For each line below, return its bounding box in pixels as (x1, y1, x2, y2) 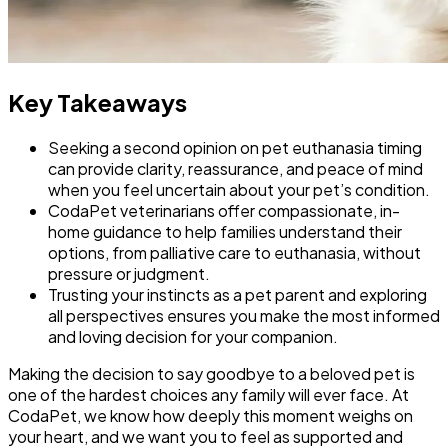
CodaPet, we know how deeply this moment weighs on (8, 404, 413, 426)
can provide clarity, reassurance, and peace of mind (48, 157, 423, 179)
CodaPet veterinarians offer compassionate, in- (48, 199, 400, 221)
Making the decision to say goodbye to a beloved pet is (8, 362, 415, 384)
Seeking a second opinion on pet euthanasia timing (48, 136, 422, 158)
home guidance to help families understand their (48, 220, 402, 242)
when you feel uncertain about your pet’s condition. (48, 178, 430, 200)
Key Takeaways (8, 86, 187, 117)
